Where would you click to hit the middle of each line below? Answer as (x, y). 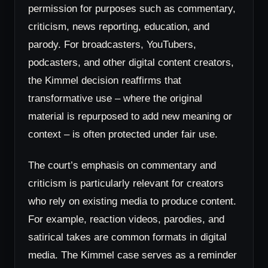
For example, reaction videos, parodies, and (126, 219)
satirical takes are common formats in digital (127, 237)
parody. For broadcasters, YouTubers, (112, 45)
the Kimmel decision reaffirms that (105, 80)
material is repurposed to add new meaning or (130, 116)
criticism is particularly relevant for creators (126, 183)
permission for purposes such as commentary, (132, 9)
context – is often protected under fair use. (123, 134)
